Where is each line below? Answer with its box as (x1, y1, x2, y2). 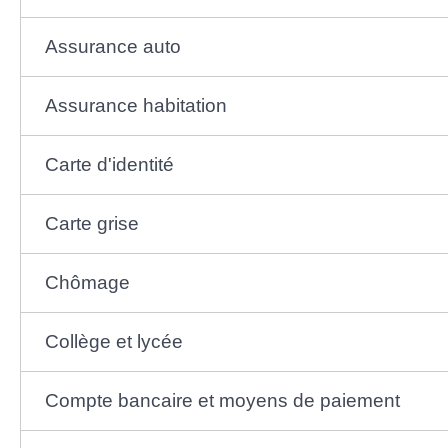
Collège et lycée (44, 330, 183, 352)
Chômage (44, 271, 130, 293)
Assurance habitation (44, 94, 227, 116)
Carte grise (44, 212, 139, 234)
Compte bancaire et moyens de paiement (44, 389, 400, 411)
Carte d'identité (44, 153, 174, 175)
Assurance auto (44, 35, 181, 57)
